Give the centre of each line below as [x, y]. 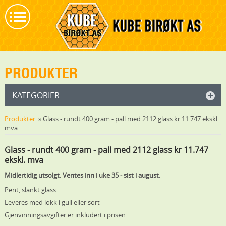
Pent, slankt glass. [31, 190]
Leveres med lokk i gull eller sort [52, 203]
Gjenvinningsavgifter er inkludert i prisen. [66, 215]
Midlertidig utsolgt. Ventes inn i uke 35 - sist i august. [82, 175]
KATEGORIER [36, 96]
